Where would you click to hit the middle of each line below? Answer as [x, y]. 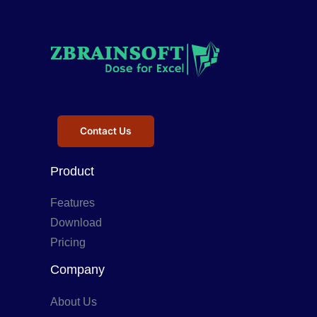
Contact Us [105, 131]
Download [76, 223]
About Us [73, 301]
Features [72, 203]
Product [72, 171]
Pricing [68, 243]
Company [77, 270]
